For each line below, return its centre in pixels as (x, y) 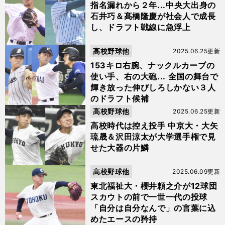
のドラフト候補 (120, 98)
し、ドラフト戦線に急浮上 (141, 27)
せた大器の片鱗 (120, 148)
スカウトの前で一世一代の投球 (149, 197)
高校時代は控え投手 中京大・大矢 (154, 126)
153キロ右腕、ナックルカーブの (153, 65)
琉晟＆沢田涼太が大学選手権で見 (153, 137)
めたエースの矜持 (124, 219)
